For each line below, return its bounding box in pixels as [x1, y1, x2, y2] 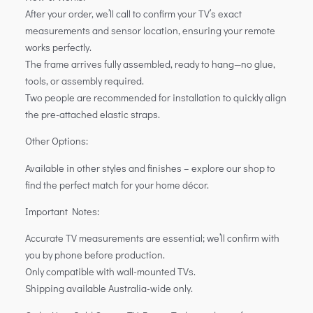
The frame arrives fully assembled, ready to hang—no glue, [24, 57, 275, 71]
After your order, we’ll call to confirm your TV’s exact [24, 7, 242, 21]
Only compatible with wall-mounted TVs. [24, 265, 196, 279]
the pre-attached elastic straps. [24, 108, 160, 122]
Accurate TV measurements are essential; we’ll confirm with [24, 231, 279, 245]
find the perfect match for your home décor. [24, 177, 209, 191]
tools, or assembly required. [24, 74, 144, 88]
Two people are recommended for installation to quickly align [24, 91, 286, 105]
